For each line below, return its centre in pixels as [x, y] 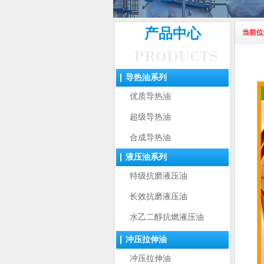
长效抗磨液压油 [159, 197]
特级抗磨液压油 [159, 176]
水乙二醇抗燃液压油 [167, 217]
